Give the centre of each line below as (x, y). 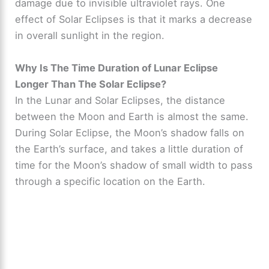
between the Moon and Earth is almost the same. (132, 116)
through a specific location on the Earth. (110, 181)
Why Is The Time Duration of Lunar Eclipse (117, 68)
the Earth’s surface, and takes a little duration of (129, 149)
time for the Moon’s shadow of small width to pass (134, 165)
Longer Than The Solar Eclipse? (91, 84)
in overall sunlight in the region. (90, 36)
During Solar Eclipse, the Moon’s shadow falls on (130, 132)
